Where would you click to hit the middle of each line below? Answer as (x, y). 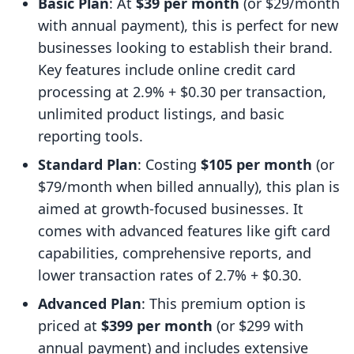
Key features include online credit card (167, 70)
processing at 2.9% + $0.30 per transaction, (182, 92)
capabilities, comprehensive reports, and (175, 253)
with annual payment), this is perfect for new (188, 26)
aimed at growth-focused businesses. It (171, 209)
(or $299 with (258, 326)
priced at (70, 326)
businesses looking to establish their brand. (185, 48)
